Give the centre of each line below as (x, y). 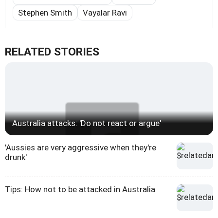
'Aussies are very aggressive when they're (81, 147)
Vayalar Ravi (105, 12)
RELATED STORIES (52, 52)
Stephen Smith (45, 12)
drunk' (16, 157)
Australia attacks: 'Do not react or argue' (87, 123)
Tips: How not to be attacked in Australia (80, 189)
